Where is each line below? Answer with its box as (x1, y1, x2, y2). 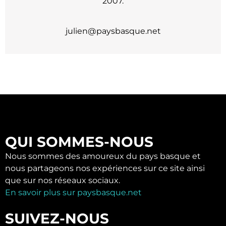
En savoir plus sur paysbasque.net (5, 188, 142, 198)
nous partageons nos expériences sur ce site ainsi (5, 163, 205, 174)
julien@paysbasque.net (65, 26, 161, 36)
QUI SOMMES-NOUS (5, 133, 153, 151)
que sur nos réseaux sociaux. (5, 176, 120, 186)
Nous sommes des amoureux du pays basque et (5, 151, 201, 161)
